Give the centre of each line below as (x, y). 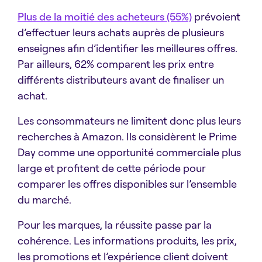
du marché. (44, 200)
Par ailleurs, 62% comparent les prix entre (116, 64)
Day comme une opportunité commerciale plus (129, 152)
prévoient (217, 17)
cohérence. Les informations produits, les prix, (127, 241)
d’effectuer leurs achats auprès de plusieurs (121, 32)
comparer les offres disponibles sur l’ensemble (127, 184)
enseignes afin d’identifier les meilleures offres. (127, 48)
